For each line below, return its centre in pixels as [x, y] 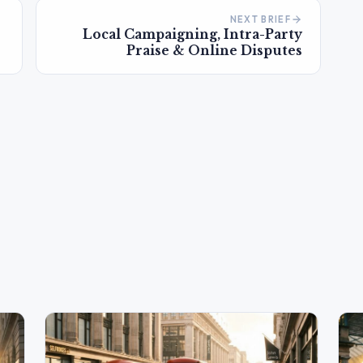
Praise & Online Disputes [214, 50]
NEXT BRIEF [260, 19]
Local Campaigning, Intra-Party [192, 34]
